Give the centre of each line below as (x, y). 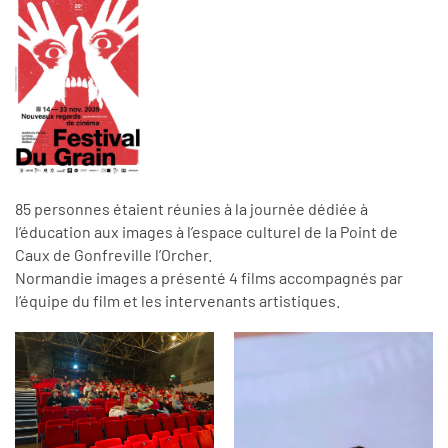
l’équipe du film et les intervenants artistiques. (177, 300)
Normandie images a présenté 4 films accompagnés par (209, 277)
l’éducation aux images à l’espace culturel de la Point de (206, 231)
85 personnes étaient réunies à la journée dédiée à (191, 208)
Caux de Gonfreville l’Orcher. (113, 254)
